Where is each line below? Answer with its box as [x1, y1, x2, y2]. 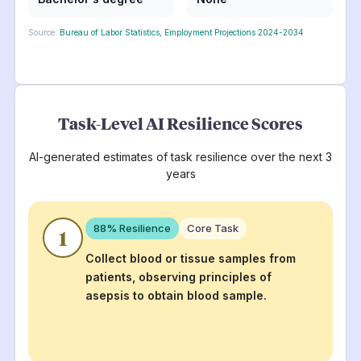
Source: [27, 27, 57, 37]
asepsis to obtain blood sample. [85, 288, 268, 302]
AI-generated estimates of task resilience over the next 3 [29, 149, 332, 164]
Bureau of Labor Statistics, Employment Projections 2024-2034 [59, 27, 304, 37]
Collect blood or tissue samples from [85, 251, 297, 265]
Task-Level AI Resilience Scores [58, 112, 303, 134]
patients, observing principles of [85, 269, 272, 284]
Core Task [187, 221, 239, 234]
